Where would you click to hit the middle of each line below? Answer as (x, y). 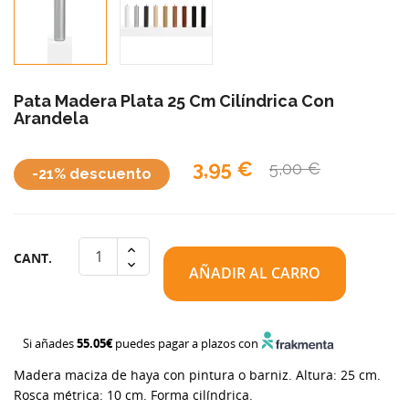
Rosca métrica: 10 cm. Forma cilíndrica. (133, 394)
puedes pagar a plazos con (187, 343)
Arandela (51, 118)
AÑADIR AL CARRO (255, 273)
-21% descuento (92, 173)
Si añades (50, 343)
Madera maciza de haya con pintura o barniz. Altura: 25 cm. (197, 374)
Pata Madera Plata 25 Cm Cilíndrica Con (174, 100)
